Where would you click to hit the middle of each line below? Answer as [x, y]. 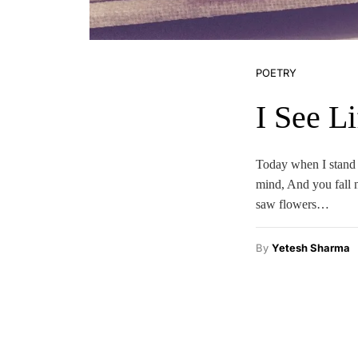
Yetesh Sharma [311, 248]
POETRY [276, 73]
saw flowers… [292, 204]
